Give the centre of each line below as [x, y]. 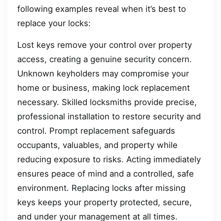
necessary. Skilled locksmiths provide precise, [107, 102]
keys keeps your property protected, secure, [105, 202]
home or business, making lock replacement [104, 88]
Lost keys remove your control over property [105, 45]
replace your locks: [54, 23]
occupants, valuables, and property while [97, 145]
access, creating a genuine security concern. [105, 59]
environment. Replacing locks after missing [101, 188]
